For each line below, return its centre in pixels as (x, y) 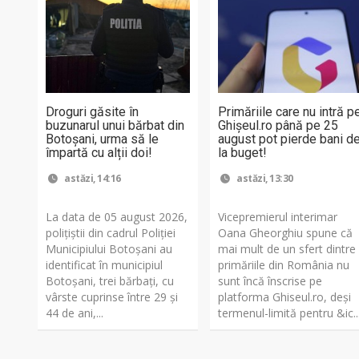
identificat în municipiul (104, 264)
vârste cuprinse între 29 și (112, 296)
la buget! (243, 152)
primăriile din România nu (284, 264)
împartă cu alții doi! (99, 152)
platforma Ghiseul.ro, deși (285, 296)
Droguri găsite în (92, 111)
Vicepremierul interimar (278, 216)
